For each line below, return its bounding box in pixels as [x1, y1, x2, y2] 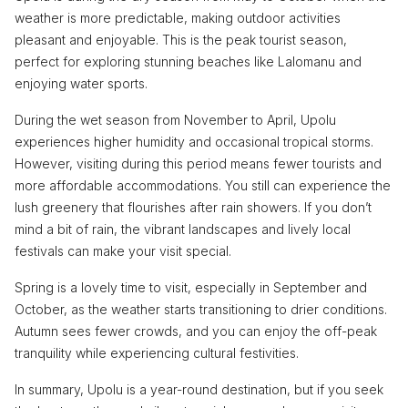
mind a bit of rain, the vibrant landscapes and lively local [15, 220, 351, 237]
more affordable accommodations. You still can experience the [15, 177, 391, 193]
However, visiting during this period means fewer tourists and [15, 155, 382, 171]
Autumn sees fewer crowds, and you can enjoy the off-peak [15, 322, 377, 339]
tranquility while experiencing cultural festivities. [15, 344, 299, 361]
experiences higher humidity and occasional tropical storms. [15, 133, 373, 149]
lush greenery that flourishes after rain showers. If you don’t [15, 199, 372, 215]
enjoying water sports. [15, 75, 148, 91]
